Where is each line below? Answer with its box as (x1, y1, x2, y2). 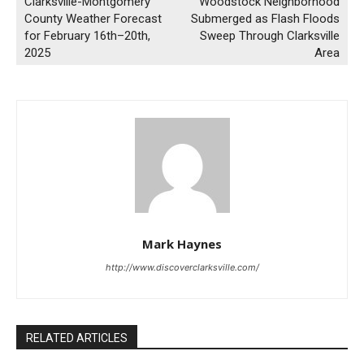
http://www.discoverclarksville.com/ (105, 262, 259, 274)
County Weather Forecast (24, 11, 162, 27)
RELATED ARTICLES (26, 331, 128, 345)
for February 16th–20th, (24, 28, 150, 44)
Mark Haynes (142, 236, 222, 253)
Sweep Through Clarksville (199, 28, 340, 44)
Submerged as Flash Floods (190, 11, 340, 27)
